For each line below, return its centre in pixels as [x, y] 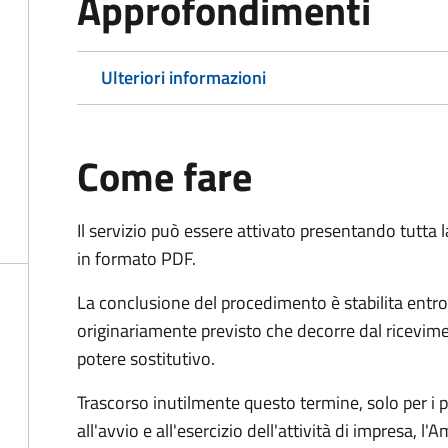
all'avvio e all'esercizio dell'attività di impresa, [249, 430]
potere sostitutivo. [146, 358]
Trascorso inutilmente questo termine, [222, 402]
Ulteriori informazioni [183, 77]
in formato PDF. [136, 258]
